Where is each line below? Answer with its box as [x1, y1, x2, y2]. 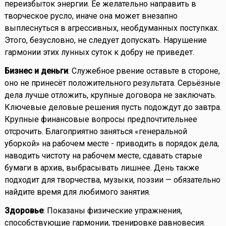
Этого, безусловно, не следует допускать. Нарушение [4, 35, 207, 45]
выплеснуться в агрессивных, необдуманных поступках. [4, 23, 219, 33]
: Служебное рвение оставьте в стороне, [68, 66, 220, 76]
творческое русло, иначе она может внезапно [4, 11, 178, 21]
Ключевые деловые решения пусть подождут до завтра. [4, 102, 221, 112]
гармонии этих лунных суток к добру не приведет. [4, 47, 194, 58]
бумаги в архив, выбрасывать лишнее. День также [4, 163, 199, 173]
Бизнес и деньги [4, 66, 68, 76]
